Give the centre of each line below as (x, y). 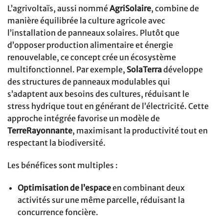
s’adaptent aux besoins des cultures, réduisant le (98, 94)
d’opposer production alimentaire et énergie (90, 45)
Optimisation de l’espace (64, 187)
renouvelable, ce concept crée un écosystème (92, 57)
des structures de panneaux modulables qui (89, 81)
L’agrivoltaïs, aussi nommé (58, 8)
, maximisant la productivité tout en (140, 130)
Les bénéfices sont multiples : (63, 165)
